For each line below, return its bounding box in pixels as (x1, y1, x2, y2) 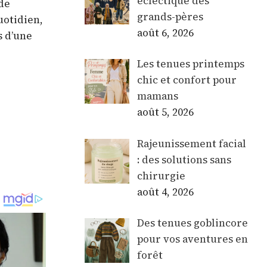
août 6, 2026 (136, 25, 194, 40)
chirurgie (136, 168, 185, 183)
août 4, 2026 (136, 184, 194, 199)
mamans (136, 89, 178, 104)
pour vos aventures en (136, 232, 248, 247)
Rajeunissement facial (136, 136, 246, 151)
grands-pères (136, 9, 203, 24)
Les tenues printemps (136, 57, 244, 72)
